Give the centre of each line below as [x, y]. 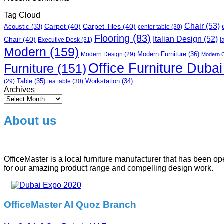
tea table [59, 81]
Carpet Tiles [102, 27]
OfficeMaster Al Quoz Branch [70, 204]
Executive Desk [59, 40]
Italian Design [177, 39]
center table [154, 27]
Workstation [103, 82]
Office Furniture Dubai [155, 69]
